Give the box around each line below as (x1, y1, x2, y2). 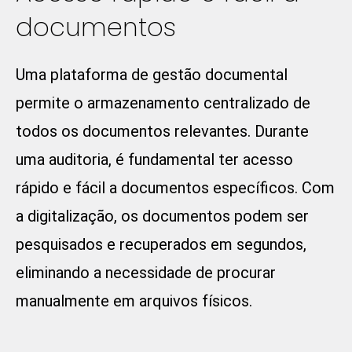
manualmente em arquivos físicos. (16, 291, 252, 311)
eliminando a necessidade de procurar (16, 263, 276, 283)
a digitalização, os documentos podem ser (16, 207, 309, 226)
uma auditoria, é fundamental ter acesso (16, 150, 293, 170)
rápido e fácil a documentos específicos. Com (16, 178, 335, 198)
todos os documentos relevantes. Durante (16, 122, 309, 141)
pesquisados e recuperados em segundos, (16, 235, 306, 255)
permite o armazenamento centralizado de (16, 93, 310, 113)
